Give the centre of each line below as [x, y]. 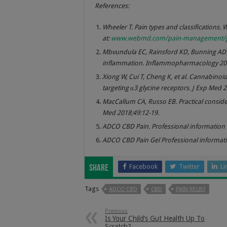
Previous [116, 211]
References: [112, 6]
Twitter [189, 167]
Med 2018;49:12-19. [131, 113]
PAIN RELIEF [191, 190]
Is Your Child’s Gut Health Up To [155, 219]
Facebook [143, 167]
